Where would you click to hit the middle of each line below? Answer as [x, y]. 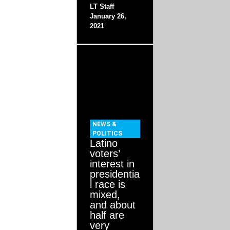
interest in [112, 164]
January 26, [108, 16]
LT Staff [102, 7]
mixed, [105, 195]
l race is [108, 185]
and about [113, 205]
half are [107, 215]
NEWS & [105, 124]
